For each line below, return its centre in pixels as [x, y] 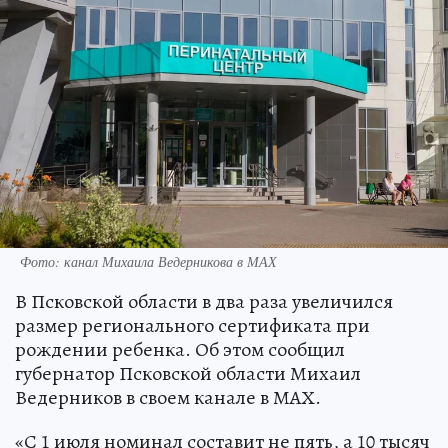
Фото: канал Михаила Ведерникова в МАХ [148, 261]
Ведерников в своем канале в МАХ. [168, 397]
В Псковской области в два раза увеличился [204, 301]
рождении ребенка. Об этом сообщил [180, 349]
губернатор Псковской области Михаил [188, 373]
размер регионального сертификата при [192, 325]
